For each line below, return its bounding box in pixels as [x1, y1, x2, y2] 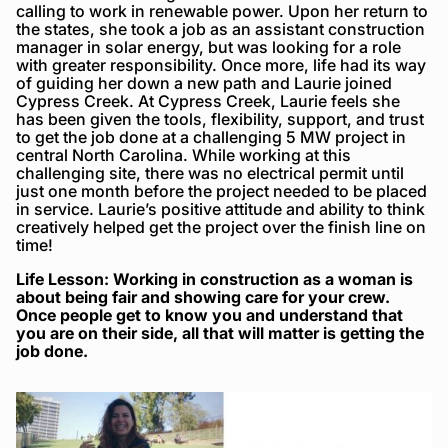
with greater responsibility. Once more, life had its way [16, 54, 426, 75]
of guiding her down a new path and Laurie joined [16, 72, 392, 93]
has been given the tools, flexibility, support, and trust [16, 108, 424, 129]
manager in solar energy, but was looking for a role [16, 36, 401, 57]
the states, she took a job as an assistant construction [16, 18, 425, 39]
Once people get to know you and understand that [16, 304, 403, 325]
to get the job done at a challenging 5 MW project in [16, 126, 406, 147]
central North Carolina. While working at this [16, 144, 351, 165]
